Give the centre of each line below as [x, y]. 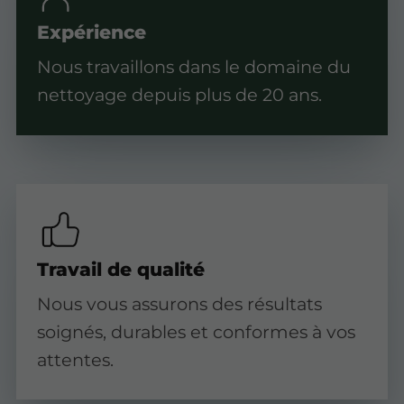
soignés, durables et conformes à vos [196, 331]
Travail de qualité [120, 269]
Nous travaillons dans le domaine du [193, 66]
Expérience [91, 32]
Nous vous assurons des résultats [179, 303]
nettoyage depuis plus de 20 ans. [179, 94]
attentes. [75, 359]
